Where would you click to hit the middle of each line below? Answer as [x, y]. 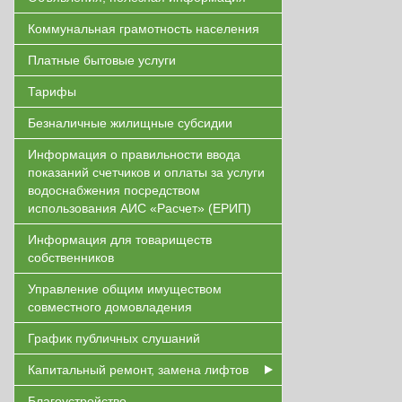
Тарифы [52, 92]
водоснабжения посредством [114, 190]
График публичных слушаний [114, 338]
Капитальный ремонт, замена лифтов [138, 370]
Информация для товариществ [120, 240]
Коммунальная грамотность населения [144, 29]
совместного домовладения [110, 307]
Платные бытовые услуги [102, 60]
